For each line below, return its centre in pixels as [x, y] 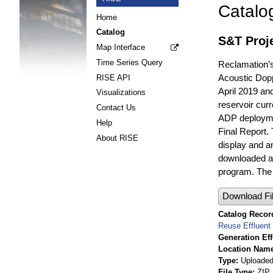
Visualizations [121, 93]
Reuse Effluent [244, 225]
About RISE [117, 138]
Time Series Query [129, 62]
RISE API [113, 77]
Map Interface [121, 48]
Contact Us [116, 108]
